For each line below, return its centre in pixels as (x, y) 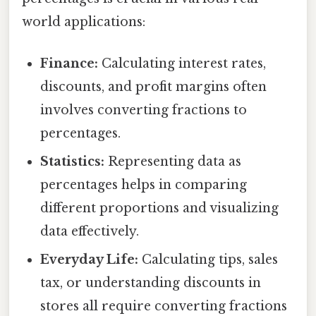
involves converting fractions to (144, 110)
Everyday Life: (90, 259)
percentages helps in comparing (144, 184)
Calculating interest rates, (182, 63)
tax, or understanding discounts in (151, 282)
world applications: (84, 22)
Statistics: (73, 161)
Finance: (69, 63)
